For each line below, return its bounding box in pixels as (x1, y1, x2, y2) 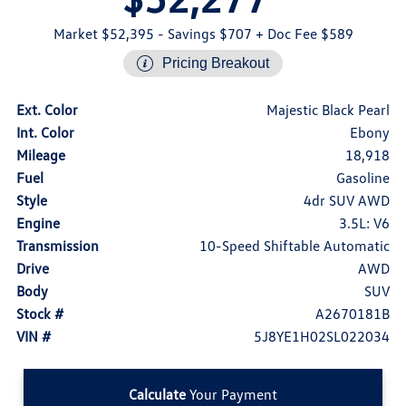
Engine (15, 214, 60, 233)
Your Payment (186, 385, 277, 404)
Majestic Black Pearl (266, 101, 391, 120)
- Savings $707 (153, 24, 252, 43)
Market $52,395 (53, 24, 154, 43)
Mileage (15, 146, 65, 165)
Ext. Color (15, 101, 78, 120)
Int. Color (15, 123, 74, 142)
